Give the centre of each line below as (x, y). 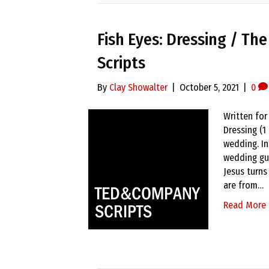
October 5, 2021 (209, 87)
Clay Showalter (138, 87)
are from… (243, 185)
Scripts (121, 63)
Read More (245, 205)
